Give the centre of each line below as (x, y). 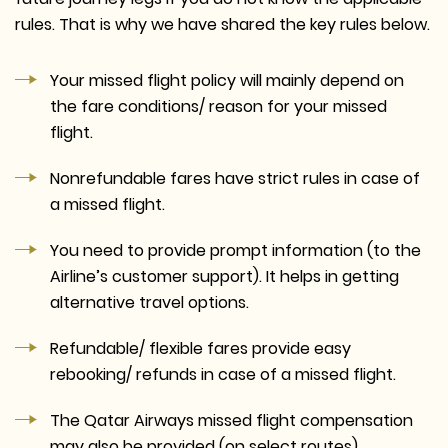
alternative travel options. (149, 302)
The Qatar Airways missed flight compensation (231, 420)
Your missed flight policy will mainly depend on (227, 80)
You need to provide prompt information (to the (235, 250)
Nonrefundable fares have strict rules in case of (235, 178)
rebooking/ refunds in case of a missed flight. (223, 374)
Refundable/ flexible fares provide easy (200, 348)
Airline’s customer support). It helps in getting (224, 276)
